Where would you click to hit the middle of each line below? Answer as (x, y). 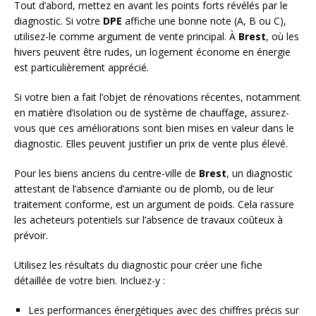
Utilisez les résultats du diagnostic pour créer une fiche (138, 265)
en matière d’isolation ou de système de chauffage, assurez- (152, 113)
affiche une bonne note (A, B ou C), (204, 21)
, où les (282, 37)
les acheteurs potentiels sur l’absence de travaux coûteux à (148, 220)
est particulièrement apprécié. (81, 68)
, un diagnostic (260, 174)
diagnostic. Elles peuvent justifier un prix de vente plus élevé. (151, 144)
